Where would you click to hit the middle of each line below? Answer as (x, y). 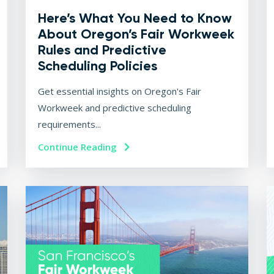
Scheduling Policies (98, 65)
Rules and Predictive (102, 50)
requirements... (70, 124)
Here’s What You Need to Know (135, 18)
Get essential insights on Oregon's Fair (120, 91)
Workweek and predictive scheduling (115, 107)
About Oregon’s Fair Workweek (136, 34)
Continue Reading (79, 146)
